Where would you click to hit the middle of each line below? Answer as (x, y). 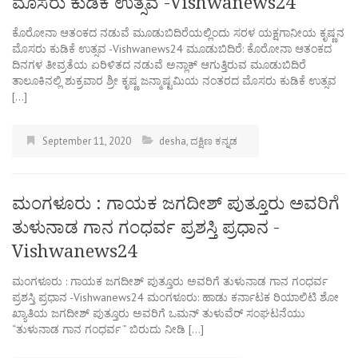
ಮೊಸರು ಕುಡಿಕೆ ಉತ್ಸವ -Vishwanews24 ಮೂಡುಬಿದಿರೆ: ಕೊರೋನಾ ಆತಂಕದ (172, 48)
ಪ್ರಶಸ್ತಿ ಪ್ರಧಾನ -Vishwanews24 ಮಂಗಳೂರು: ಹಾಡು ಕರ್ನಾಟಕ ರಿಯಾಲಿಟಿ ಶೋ (175, 297)
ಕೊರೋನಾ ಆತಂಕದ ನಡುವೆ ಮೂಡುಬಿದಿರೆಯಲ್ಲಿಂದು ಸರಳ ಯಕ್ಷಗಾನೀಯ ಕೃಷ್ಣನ (178, 32)
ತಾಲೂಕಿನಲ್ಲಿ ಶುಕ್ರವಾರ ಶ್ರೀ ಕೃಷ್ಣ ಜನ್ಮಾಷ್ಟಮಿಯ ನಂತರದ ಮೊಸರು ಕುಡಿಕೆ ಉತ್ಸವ (174, 80)
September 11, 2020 (87, 141)
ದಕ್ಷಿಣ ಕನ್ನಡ (214, 141)
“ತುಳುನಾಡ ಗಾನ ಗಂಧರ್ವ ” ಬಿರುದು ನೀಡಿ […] (108, 329)
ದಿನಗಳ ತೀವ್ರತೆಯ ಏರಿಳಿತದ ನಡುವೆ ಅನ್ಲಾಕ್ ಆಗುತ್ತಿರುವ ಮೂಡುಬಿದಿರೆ (159, 64)
